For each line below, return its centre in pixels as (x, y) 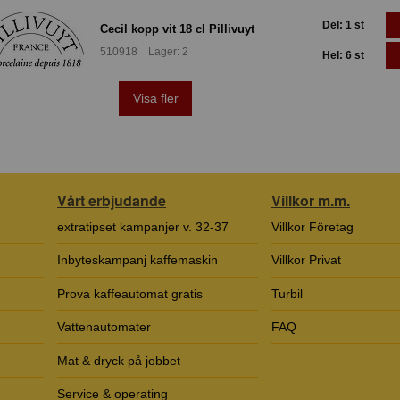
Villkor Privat (306, 260)
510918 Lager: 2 (144, 52)
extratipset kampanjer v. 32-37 (143, 227)
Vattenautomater (104, 327)
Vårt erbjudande (112, 200)
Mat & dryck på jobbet (119, 360)
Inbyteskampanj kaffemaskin (137, 260)
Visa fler (155, 99)
